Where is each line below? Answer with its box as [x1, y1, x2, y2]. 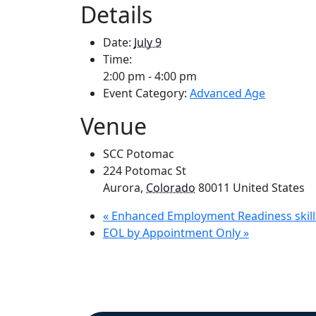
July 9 [134, 35, 162, 51]
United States [233, 180, 305, 196]
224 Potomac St [103, 163, 186, 179]
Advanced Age [190, 85, 265, 102]
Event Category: [103, 85, 187, 102]
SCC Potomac [103, 146, 174, 162]
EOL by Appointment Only [103, 225, 243, 241]
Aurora [103, 180, 140, 196]
